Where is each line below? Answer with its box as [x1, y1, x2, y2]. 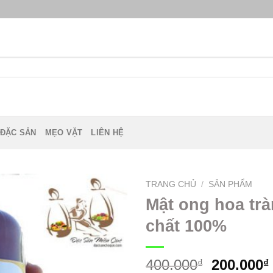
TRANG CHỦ [146, 180, 196, 189]
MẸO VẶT [44, 127, 83, 137]
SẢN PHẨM [208, 180, 253, 189]
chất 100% [146, 216, 227, 235]
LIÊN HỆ [91, 127, 124, 137]
